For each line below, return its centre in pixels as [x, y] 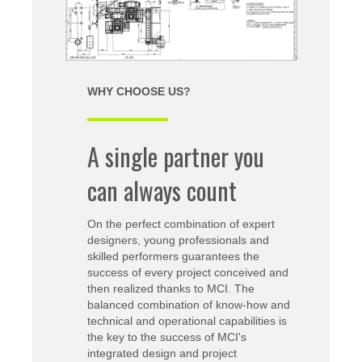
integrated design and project [162, 354]
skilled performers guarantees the [173, 257]
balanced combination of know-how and [189, 305]
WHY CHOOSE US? [139, 92]
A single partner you [176, 157]
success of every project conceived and [188, 273]
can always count [162, 191]
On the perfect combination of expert [181, 224]
